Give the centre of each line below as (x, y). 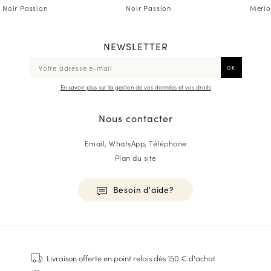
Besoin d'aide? (143, 190)
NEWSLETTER (135, 46)
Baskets (42, 255)
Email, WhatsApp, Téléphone (135, 143)
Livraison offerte (74, 258)
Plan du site (135, 158)
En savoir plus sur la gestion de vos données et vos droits (135, 87)
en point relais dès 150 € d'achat (159, 258)
